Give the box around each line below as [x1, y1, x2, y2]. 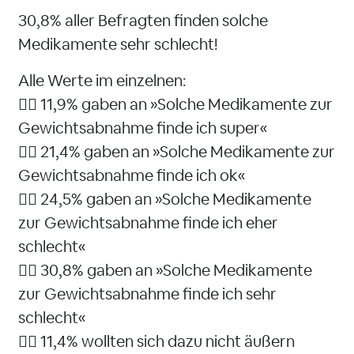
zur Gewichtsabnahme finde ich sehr [18, 284, 277, 304]
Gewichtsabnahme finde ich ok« [18, 165, 245, 186]
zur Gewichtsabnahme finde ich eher [18, 213, 278, 233]
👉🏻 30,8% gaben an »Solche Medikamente [18, 260, 312, 281]
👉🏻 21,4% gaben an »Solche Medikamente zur [18, 141, 335, 162]
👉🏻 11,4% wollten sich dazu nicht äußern [18, 331, 295, 352]
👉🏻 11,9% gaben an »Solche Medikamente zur [18, 94, 333, 115]
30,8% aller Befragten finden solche [18, 10, 268, 31]
